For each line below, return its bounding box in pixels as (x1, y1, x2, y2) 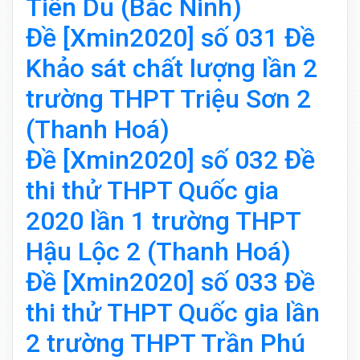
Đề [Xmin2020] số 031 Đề (26, 22, 315, 54)
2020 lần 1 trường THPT (26, 206, 301, 237)
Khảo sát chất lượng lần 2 (26, 53, 317, 84)
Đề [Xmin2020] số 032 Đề (26, 145, 315, 176)
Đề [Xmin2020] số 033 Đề (26, 267, 315, 298)
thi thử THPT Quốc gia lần (26, 297, 320, 329)
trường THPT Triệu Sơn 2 (26, 84, 311, 115)
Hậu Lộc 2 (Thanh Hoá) (26, 236, 291, 268)
